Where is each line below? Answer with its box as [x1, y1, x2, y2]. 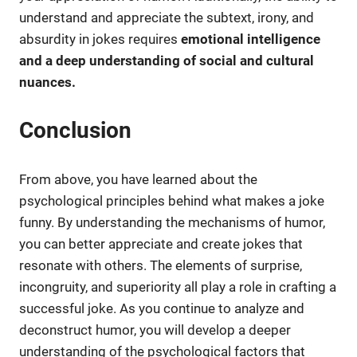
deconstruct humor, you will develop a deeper [19, 321, 291, 338]
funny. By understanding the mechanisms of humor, [19, 214, 325, 230]
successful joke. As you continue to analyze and [19, 300, 304, 316]
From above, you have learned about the [19, 171, 257, 187]
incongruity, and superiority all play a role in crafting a [19, 278, 336, 295]
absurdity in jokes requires [19, 30, 181, 47]
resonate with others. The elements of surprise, [19, 257, 302, 273]
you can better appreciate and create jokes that [19, 235, 303, 252]
